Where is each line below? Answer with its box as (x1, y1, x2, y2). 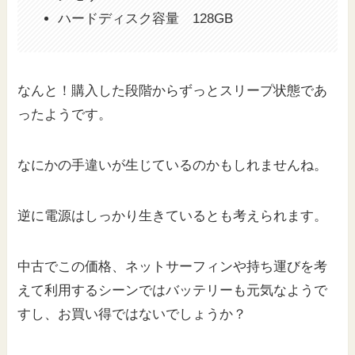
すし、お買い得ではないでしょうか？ (17, 307, 247, 323)
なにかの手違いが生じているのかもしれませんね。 (17, 157, 328, 173)
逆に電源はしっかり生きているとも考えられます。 (17, 208, 328, 223)
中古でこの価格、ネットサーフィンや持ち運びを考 (17, 259, 328, 275)
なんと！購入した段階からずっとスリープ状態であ (17, 82, 328, 98)
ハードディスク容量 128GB (58, 11, 234, 27)
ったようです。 (17, 106, 113, 122)
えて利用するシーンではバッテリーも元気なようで (17, 283, 328, 299)
